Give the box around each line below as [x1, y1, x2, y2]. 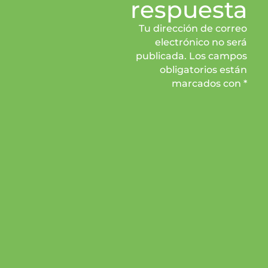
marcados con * [171, 77, 247, 89]
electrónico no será [154, 36, 247, 48]
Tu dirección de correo [138, 22, 247, 34]
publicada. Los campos [135, 50, 247, 62]
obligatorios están [159, 63, 247, 75]
